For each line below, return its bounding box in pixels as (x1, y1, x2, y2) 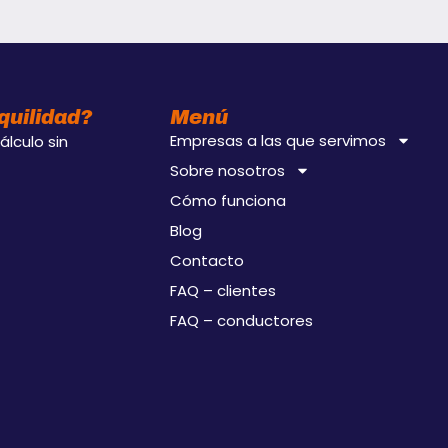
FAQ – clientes (169, 279, 276, 301)
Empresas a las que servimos (169, 129, 386, 151)
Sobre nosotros (169, 159, 285, 181)
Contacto (169, 249, 244, 271)
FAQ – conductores (169, 309, 313, 331)
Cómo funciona (169, 189, 286, 211)
